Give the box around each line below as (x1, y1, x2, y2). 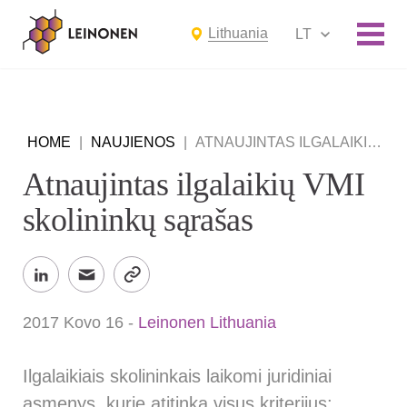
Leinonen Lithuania (138, 313, 276, 332)
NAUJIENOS (91, 134, 175, 150)
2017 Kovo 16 (23, 313, 124, 332)
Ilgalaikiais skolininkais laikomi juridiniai (23, 366, 332, 386)
